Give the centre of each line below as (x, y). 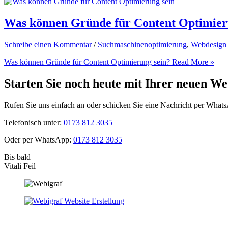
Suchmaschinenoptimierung (142, 44)
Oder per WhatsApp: (39, 139)
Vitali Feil (20, 166)
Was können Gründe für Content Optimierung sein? (87, 62)
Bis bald (17, 157)
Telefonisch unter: (33, 122)
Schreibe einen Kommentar (48, 44)
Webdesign (209, 44)
